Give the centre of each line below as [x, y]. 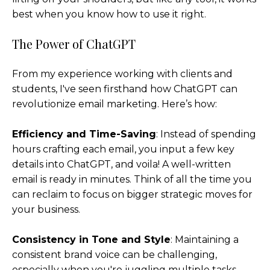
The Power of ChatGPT [74, 44]
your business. [46, 210]
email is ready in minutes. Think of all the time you [132, 180]
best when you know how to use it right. [109, 14]
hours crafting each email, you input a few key [123, 149]
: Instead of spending [206, 134]
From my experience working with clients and [122, 74]
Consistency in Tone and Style [91, 240]
